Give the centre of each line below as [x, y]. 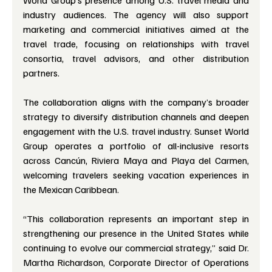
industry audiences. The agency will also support [136, 15]
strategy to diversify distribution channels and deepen [136, 117]
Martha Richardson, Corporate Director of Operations [136, 263]
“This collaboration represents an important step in [136, 219]
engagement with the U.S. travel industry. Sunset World [136, 131]
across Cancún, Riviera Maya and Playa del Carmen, [136, 161]
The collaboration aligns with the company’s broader [136, 102]
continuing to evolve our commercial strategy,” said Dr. [136, 248]
